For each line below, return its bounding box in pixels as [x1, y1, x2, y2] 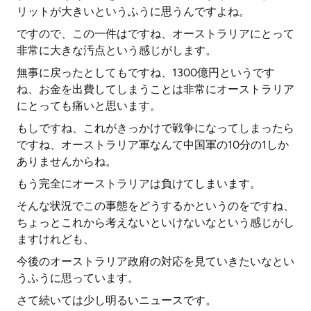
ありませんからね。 [17, 155, 117, 168]
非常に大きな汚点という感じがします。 [17, 44, 217, 57]
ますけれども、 [17, 233, 94, 246]
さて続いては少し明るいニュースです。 [17, 294, 217, 307]
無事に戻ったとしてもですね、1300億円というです [17, 66, 275, 79]
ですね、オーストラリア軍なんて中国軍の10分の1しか [17, 138, 289, 151]
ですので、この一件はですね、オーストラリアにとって [17, 27, 294, 40]
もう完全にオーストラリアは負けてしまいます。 [17, 177, 261, 190]
